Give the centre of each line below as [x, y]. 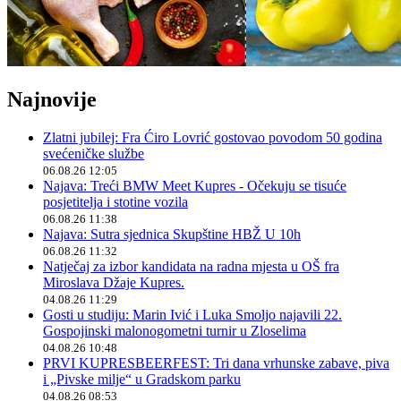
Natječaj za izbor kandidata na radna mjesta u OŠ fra [191, 266]
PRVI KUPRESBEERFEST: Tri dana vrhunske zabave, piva [216, 363]
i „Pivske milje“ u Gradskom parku [142, 379]
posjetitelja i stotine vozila [115, 201]
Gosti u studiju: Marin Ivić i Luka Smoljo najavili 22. [192, 314]
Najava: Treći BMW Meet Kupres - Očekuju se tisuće [195, 185]
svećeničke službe [94, 153]
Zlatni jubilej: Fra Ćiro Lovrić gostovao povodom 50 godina [213, 137]
